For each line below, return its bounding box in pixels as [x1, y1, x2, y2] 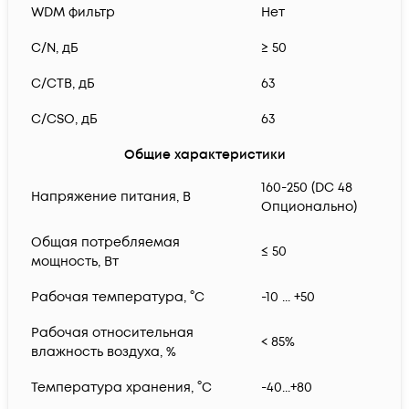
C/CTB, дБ [31, 75, 95, 93]
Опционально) [261, 198, 357, 216]
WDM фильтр [31, 4, 115, 22]
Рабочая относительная [31, 324, 194, 342]
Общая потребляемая [31, 234, 180, 252]
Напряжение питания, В [31, 188, 191, 206]
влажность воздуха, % [31, 343, 176, 362]
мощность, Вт [31, 253, 119, 271]
